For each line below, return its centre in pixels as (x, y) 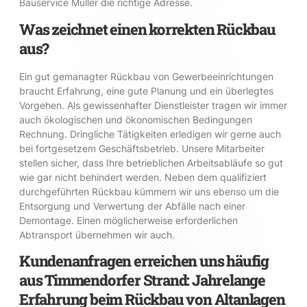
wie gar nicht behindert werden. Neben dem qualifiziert (143, 177)
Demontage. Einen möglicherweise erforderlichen (128, 220)
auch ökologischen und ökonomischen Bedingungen (136, 119)
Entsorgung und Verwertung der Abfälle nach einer (132, 206)
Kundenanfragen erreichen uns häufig (144, 261)
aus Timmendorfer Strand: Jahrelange (142, 280)
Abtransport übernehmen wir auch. (97, 234)
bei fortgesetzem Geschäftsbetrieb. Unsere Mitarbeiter (142, 148)
